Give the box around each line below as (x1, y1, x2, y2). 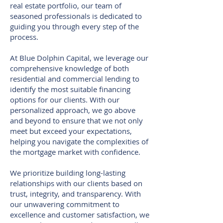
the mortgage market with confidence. (10, 146, 140, 157)
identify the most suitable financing (10, 84, 130, 94)
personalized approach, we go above (10, 105, 135, 115)
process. (10, 31, 38, 42)
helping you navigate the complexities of (10, 136, 148, 146)
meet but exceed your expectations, (10, 125, 132, 136)
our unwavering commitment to (10, 199, 119, 209)
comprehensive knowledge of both (10, 63, 129, 73)
